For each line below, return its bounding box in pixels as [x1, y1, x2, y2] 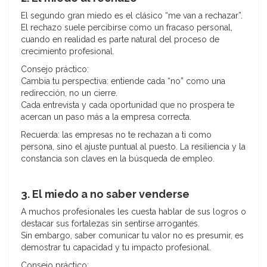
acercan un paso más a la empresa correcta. [21, 112, 191, 122]
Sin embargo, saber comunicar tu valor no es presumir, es [21, 231, 244, 241]
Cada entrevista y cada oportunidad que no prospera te [21, 100, 234, 110]
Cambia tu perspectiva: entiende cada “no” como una [21, 76, 225, 86]
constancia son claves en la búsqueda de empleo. [21, 154, 215, 164]
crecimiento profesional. [21, 46, 114, 57]
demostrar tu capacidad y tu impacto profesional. [21, 243, 211, 253]
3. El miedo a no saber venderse [21, 188, 190, 201]
